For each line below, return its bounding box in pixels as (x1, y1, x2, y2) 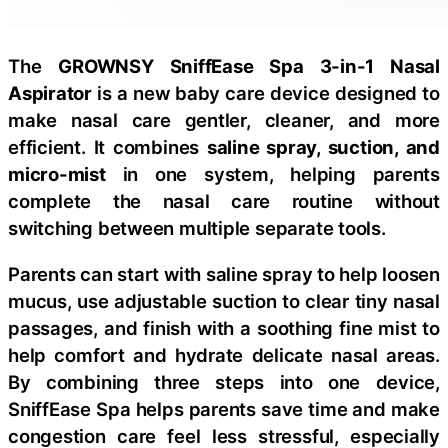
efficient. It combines (8, 136, 207, 159)
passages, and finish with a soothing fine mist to (8, 316, 440, 339)
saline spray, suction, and (206, 136, 440, 159)
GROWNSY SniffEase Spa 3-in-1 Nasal (58, 55, 440, 78)
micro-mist (8, 163, 106, 186)
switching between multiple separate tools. (8, 217, 386, 240)
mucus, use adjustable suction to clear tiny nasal (8, 289, 440, 312)
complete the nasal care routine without (8, 190, 440, 213)
